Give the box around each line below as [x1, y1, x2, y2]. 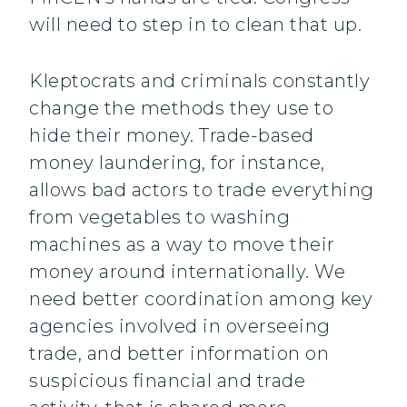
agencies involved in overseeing [29, 315, 331, 338]
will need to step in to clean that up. [29, 14, 362, 36]
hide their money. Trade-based [29, 124, 314, 147]
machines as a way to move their [29, 233, 335, 256]
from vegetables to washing [29, 206, 290, 229]
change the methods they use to [29, 97, 333, 120]
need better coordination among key [29, 288, 372, 311]
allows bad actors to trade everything [29, 179, 374, 202]
